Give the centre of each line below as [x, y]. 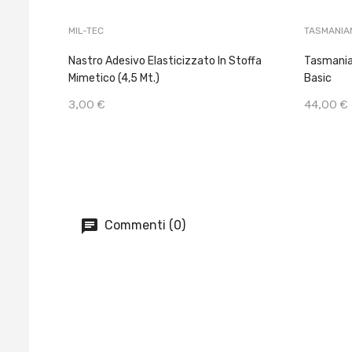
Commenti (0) [143, 225]
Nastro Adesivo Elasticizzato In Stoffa [165, 61]
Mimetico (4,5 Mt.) [114, 79]
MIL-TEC [86, 31]
